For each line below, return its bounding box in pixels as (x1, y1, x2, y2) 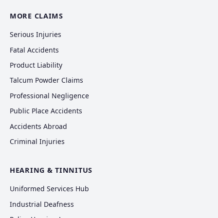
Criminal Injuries (10, 136, 65, 146)
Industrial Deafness (10, 199, 74, 209)
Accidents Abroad (10, 121, 67, 131)
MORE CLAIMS (10, 11, 63, 21)
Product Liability (10, 60, 62, 70)
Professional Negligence (10, 91, 89, 100)
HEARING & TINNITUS (10, 165, 92, 175)
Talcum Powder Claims (10, 75, 83, 85)
